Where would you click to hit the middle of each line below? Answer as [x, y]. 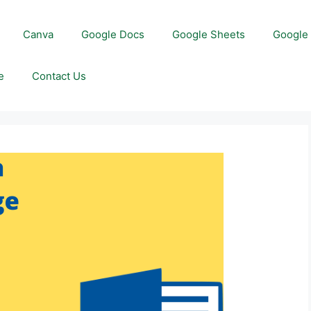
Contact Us [59, 76]
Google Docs [113, 34]
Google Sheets [209, 34]
